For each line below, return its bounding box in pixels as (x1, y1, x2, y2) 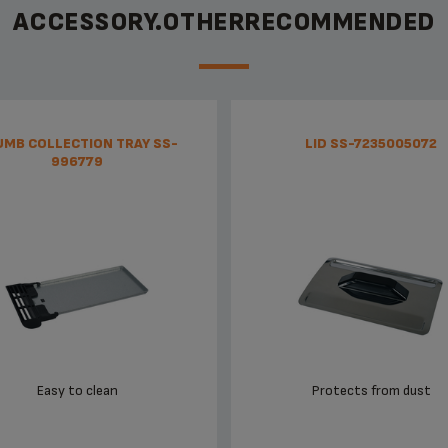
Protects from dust (311, 382, 431, 399)
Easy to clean (36, 382, 118, 399)
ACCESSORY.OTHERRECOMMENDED (12, 7, 436, 38)
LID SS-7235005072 (305, 135, 437, 152)
